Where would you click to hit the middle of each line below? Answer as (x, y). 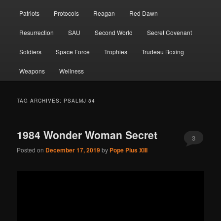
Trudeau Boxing (163, 51)
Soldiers (30, 51)
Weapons (32, 71)
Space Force (73, 51)
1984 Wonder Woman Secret (87, 134)
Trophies (116, 51)
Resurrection (36, 32)
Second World (114, 32)
